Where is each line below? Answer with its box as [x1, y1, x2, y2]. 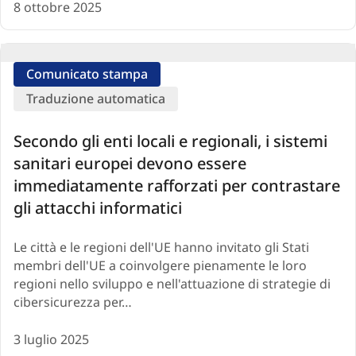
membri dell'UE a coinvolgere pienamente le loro [14, 256, 307, 274]
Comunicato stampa [26, 64, 148, 83]
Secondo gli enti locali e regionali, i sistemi [14, 130, 327, 152]
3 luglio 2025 [14, 330, 89, 348]
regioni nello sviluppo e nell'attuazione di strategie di [14, 274, 331, 292]
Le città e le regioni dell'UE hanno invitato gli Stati [14, 238, 309, 256]
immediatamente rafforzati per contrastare [14, 174, 340, 196]
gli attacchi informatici [14, 196, 182, 219]
